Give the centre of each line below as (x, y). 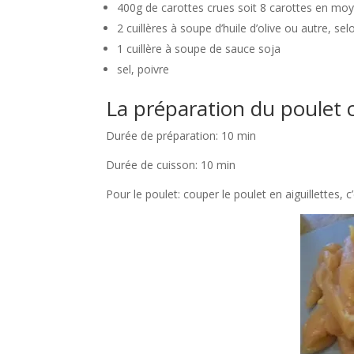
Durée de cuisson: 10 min (171, 165)
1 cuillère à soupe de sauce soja (199, 49)
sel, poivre (143, 70)
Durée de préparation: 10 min (181, 136)
